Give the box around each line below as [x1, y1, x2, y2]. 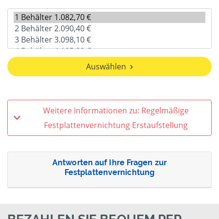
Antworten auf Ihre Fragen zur [52, 158, 167, 168]
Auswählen [86, 61, 126, 72]
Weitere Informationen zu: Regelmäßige [43, 105, 189, 116]
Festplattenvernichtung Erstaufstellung [132, 120, 188, 131]
